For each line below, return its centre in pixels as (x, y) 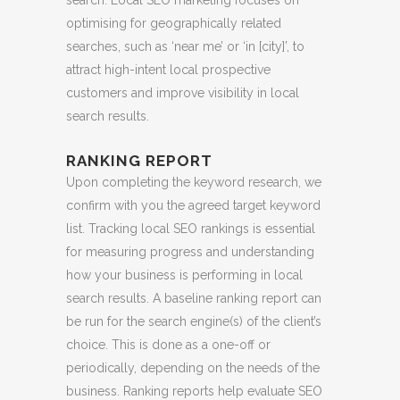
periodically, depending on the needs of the (193, 367)
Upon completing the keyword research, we (194, 182)
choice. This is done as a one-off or (168, 344)
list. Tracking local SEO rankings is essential (191, 228)
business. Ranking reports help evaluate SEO (194, 391)
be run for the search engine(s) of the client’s (194, 321)
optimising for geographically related (174, 23)
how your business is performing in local (184, 275)
